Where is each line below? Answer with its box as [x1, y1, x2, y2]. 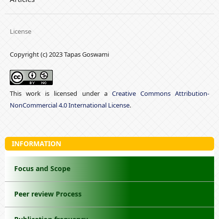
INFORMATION [11, 138, 61, 148]
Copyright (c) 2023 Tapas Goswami [9, 50, 109, 59]
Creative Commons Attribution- [111, 89, 210, 98]
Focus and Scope [14, 164, 70, 174]
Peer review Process [14, 189, 82, 199]
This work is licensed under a [9, 89, 112, 98]
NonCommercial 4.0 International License [9, 101, 130, 110]
